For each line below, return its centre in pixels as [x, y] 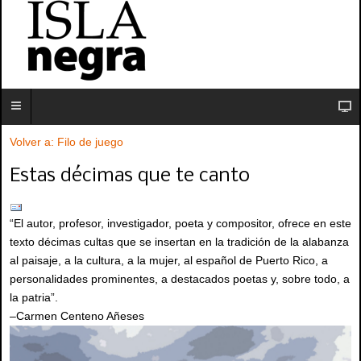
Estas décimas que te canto [130, 176]
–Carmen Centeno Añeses [77, 316]
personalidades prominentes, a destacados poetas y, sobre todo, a [180, 279]
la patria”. [34, 298]
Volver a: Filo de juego [66, 142]
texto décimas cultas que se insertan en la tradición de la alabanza [179, 242]
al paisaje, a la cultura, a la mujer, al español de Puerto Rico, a [169, 261]
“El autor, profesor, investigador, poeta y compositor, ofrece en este [180, 224]
